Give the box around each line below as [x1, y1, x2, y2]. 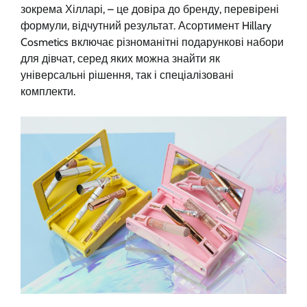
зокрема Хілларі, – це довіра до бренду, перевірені [21, 3, 279, 16]
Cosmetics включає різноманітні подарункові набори [21, 36, 284, 49]
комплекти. [21, 85, 75, 99]
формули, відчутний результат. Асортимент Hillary [21, 19, 271, 33]
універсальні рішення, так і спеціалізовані [21, 69, 234, 82]
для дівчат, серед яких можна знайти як [21, 52, 220, 66]
